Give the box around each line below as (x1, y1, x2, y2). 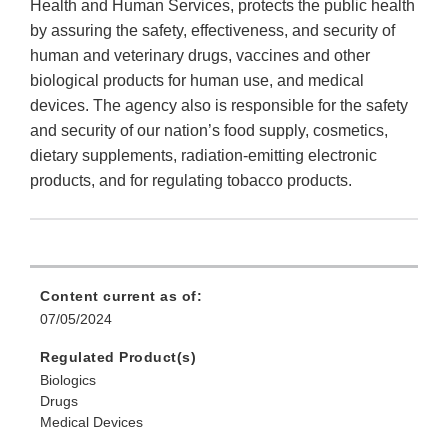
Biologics (40, 372, 96, 389)
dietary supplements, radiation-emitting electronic (30, 147, 377, 165)
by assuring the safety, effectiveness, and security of (30, 22, 395, 40)
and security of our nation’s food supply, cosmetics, (30, 122, 388, 140)
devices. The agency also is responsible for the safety (30, 97, 408, 115)
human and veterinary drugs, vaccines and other (30, 47, 370, 65)
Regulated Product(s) (40, 349, 196, 366)
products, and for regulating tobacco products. (30, 172, 352, 190)
